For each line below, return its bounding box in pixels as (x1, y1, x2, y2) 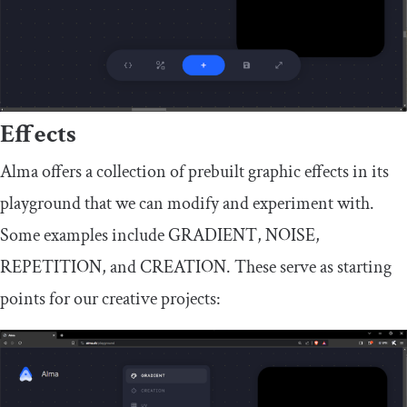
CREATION (140, 254, 226, 279)
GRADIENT (168, 223, 257, 247)
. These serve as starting (226, 254, 392, 279)
